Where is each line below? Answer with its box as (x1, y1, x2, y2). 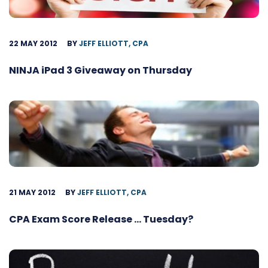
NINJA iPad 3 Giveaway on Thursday (9, 63, 192, 77)
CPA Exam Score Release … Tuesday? (9, 212, 193, 227)
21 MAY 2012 (9, 187, 56, 198)
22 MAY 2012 (9, 38, 57, 48)
